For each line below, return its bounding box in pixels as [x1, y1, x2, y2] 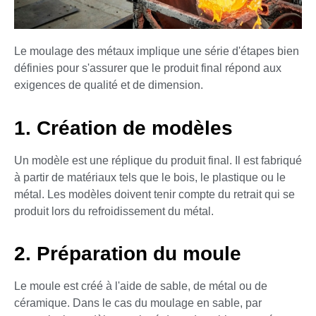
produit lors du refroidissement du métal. [14, 205, 214, 217]
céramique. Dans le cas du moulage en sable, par [14, 297, 262, 310]
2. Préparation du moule [14, 243, 241, 265]
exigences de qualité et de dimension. [14, 79, 203, 92]
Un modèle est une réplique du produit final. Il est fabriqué [14, 154, 302, 166]
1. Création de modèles [14, 116, 233, 139]
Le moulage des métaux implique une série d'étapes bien [14, 45, 299, 58]
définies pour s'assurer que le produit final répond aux [14, 62, 281, 75]
